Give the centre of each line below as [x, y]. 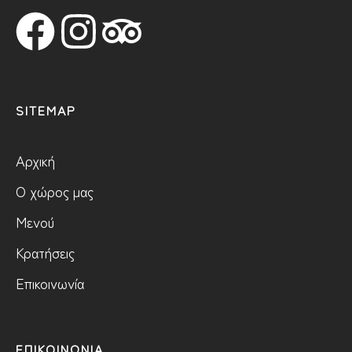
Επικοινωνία [50, 283]
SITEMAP [46, 110]
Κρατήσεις [45, 253]
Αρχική [35, 161]
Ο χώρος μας [55, 191]
